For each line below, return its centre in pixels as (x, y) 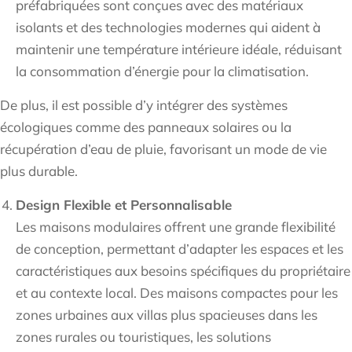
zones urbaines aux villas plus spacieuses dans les (167, 315)
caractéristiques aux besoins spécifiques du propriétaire (183, 271)
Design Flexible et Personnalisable (124, 205)
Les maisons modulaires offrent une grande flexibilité (176, 227)
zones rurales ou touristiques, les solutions (143, 337)
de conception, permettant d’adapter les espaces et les (180, 249)
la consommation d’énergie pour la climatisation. (162, 71)
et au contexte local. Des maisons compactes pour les (177, 293)
